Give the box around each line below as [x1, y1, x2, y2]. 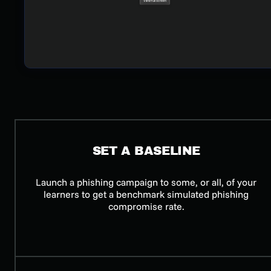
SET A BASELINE [92, 143, 200, 157]
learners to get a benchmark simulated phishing [44, 188, 249, 200]
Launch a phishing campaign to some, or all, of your [36, 175, 257, 188]
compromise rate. [108, 200, 184, 212]
